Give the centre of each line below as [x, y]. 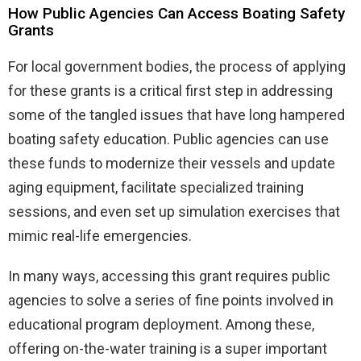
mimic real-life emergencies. [100, 235]
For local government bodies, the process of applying [177, 66]
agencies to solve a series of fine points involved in [171, 300]
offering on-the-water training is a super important [168, 348]
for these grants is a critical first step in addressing [170, 90]
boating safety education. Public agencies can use [168, 139]
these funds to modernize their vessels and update [172, 163]
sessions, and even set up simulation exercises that [174, 211]
